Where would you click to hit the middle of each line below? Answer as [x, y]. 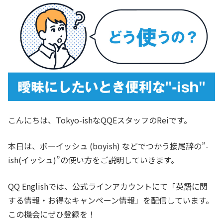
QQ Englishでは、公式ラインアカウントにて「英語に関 [108, 186]
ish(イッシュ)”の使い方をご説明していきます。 [93, 160]
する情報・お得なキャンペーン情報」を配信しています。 [111, 200]
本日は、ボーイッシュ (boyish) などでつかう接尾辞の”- [108, 146]
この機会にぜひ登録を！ [52, 214]
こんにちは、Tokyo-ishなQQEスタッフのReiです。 [100, 120]
